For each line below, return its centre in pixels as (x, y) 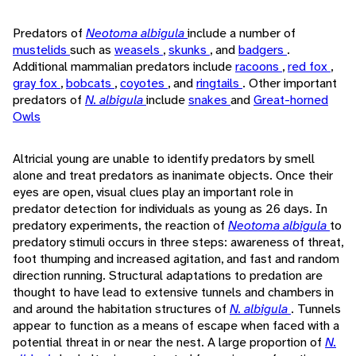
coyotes (144, 83)
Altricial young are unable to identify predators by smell (164, 159)
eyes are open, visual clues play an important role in (153, 192)
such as (92, 50)
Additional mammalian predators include (124, 67)
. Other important (290, 83)
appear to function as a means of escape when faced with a (176, 326)
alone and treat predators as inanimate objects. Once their (173, 176)
